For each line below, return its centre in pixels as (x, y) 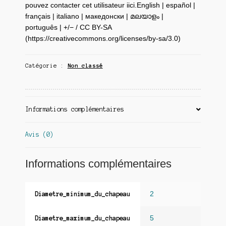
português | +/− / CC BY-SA (68, 28)
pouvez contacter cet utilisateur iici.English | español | (110, 6)
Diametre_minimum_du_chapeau (82, 194)
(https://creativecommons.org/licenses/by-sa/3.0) (103, 39)
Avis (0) (39, 135)
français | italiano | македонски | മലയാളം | (94, 17)
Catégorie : (46, 65)
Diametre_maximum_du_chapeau (82, 218)
